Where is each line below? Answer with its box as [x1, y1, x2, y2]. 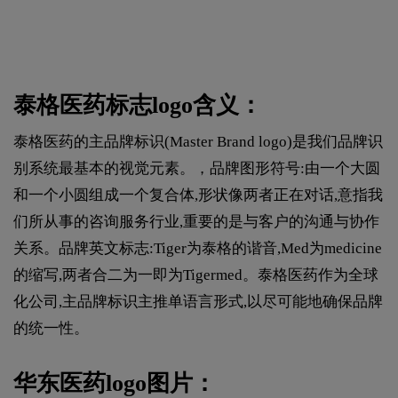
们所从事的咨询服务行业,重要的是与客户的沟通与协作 [13, 213, 379, 231]
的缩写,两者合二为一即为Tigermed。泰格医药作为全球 [13, 267, 378, 284]
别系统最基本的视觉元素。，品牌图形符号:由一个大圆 [13, 160, 380, 178]
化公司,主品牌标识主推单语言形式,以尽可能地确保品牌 [13, 293, 383, 311]
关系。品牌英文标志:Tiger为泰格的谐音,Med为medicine [13, 240, 382, 258]
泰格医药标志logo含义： [13, 92, 262, 119]
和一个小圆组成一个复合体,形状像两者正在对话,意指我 [13, 187, 383, 204]
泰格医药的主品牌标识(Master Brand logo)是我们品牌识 [13, 133, 383, 151]
